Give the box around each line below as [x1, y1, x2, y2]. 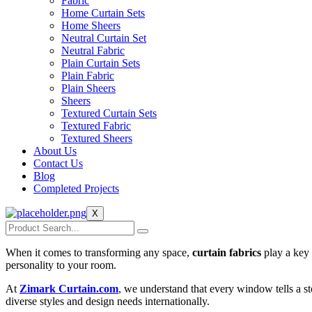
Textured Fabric [61, 120, 131, 132]
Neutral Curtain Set [61, 32, 146, 44]
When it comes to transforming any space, [6, 247, 192, 258]
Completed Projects [33, 182, 119, 194]
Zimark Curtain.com [19, 283, 118, 295]
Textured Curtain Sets [61, 107, 157, 119]
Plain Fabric [61, 70, 114, 81]
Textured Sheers [61, 132, 132, 144]
